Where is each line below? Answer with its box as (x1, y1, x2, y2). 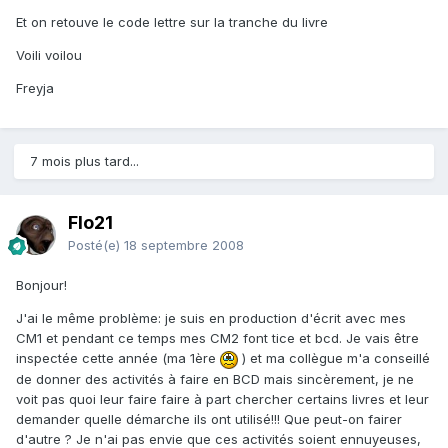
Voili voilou (16, 47, 82, 64)
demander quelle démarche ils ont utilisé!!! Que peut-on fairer (16, 410, 402, 427)
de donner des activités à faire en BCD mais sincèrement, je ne (16, 370, 414, 387)
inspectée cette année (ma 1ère (16, 350, 220, 367)
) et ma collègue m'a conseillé (238, 350, 430, 367)
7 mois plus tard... (30, 153, 139, 170)
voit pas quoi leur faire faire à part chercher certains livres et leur (16, 390, 429, 407)
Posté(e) (68, 237, 124, 254)
